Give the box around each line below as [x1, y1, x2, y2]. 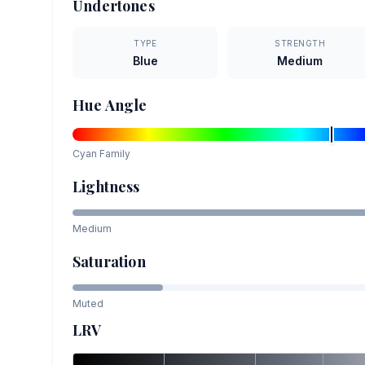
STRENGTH [275, 38, 326, 49]
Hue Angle [73, 95, 147, 116]
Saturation [73, 252, 146, 272]
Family [97, 147, 130, 161]
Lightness [73, 177, 140, 197]
